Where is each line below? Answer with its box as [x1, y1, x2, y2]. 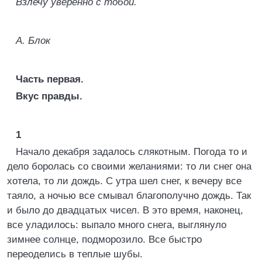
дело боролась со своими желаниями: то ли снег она [7, 161, 251, 172]
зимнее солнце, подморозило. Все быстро [7, 234, 202, 245]
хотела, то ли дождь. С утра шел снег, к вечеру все [7, 175, 242, 187]
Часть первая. [16, 74, 84, 85]
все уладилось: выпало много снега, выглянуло [7, 219, 226, 230]
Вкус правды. [16, 91, 82, 102]
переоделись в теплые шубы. [7, 249, 143, 260]
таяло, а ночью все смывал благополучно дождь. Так [7, 190, 251, 201]
